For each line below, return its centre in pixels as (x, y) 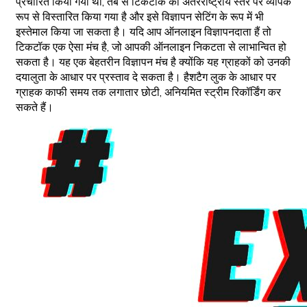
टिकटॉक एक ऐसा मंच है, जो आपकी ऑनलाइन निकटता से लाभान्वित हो (151, 47)
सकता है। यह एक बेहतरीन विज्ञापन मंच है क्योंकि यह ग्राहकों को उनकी (153, 62)
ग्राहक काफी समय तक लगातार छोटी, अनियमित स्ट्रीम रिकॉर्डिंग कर (148, 92)
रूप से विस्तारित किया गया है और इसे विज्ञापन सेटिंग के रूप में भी (140, 17)
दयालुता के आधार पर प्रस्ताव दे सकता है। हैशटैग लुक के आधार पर (146, 77)
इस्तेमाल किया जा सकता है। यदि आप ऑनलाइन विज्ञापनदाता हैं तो (144, 32)
